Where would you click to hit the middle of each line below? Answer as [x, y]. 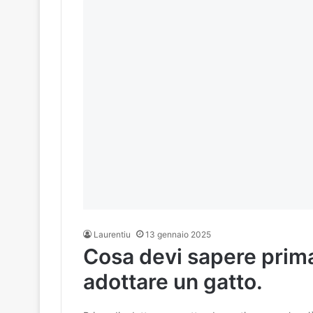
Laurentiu [112, 235]
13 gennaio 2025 [178, 235]
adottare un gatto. [173, 282]
